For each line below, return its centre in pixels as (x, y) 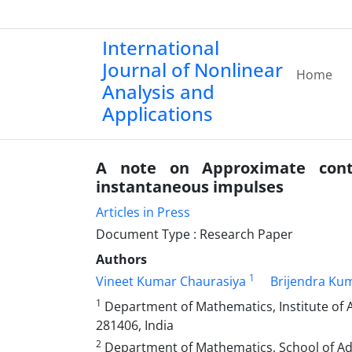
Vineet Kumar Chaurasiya (171, 281)
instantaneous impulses (190, 187)
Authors (121, 259)
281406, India (135, 325)
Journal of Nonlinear (192, 70)
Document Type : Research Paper (194, 234)
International (161, 48)
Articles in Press (143, 212)
